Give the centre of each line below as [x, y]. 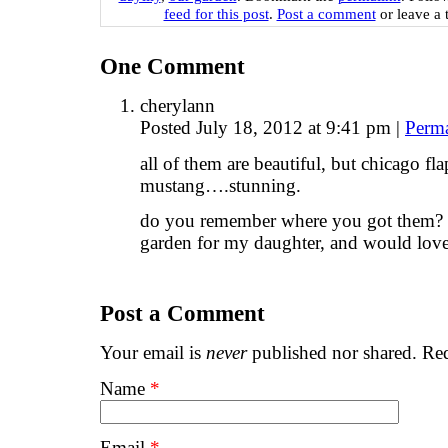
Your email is [153, 353]
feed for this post [216, 14]
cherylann [177, 106]
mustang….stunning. [220, 185]
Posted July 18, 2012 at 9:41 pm [268, 128]
